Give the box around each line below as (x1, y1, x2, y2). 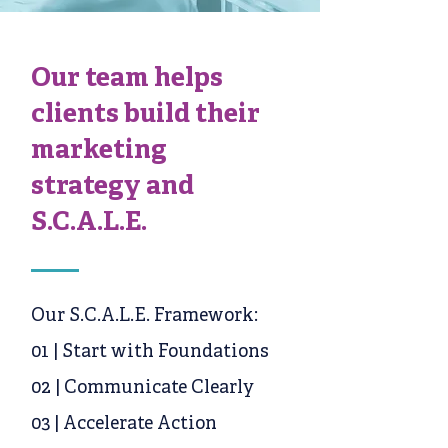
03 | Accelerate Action (31, 413, 217, 436)
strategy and (31, 171, 194, 204)
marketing (31, 135, 167, 168)
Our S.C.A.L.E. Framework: (31, 305, 262, 328)
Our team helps (31, 63, 223, 96)
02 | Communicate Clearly (31, 377, 254, 400)
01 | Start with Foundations (31, 341, 269, 364)
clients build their (31, 99, 260, 132)
